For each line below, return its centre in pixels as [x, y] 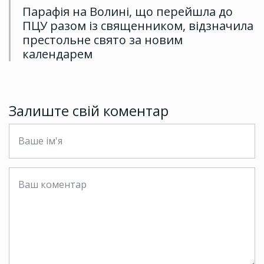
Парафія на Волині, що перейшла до [128, 12]
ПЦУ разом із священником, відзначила [138, 26]
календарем [57, 54]
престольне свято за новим [103, 40]
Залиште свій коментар [89, 111]
